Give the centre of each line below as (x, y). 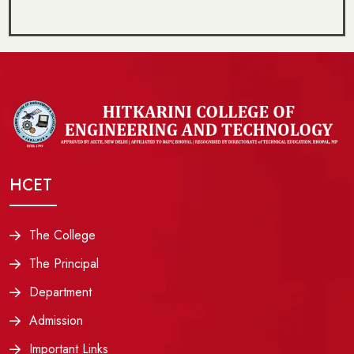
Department (60, 292)
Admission (56, 320)
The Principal (64, 263)
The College (62, 235)
